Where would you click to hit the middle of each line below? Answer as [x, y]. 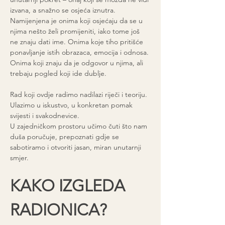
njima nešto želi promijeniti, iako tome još [76, 31]
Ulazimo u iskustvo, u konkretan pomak [72, 105]
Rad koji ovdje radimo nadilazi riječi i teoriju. [80, 94]
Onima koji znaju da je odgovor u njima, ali [78, 63]
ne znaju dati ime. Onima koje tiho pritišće [78, 42]
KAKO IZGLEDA [70, 186]
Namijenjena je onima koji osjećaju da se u [77, 21]
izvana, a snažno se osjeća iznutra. [63, 10]
